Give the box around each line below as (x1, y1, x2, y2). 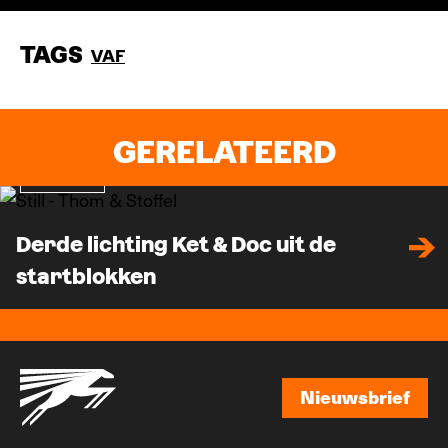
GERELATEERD (112, 133, 336, 170)
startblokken (16, 264, 156, 289)
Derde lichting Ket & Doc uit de (16, 232, 336, 257)
